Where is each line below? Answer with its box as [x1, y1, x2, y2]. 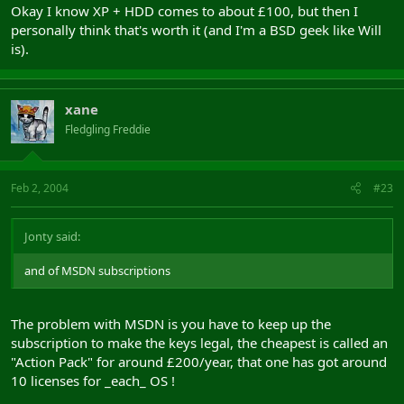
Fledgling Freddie [65, 121, 151, 137]
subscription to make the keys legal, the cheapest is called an [11, 333, 388, 352]
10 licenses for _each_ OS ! [11, 371, 175, 390]
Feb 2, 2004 [11, 180, 69, 196]
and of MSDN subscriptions [24, 262, 170, 279]
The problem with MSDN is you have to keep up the [11, 314, 331, 333]
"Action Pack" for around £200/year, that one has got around [11, 352, 387, 371]
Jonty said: [24, 228, 80, 244]
